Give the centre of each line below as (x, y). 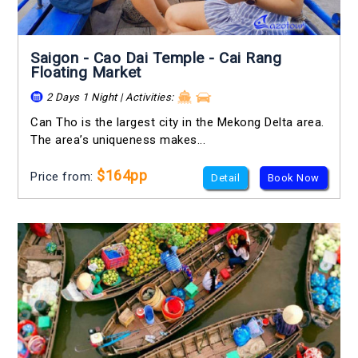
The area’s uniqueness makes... (118, 140)
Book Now (293, 178)
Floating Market (86, 72)
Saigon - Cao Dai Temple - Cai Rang (156, 58)
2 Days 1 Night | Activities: (110, 97)
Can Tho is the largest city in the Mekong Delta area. (177, 123)
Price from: (64, 177)
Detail (226, 178)
